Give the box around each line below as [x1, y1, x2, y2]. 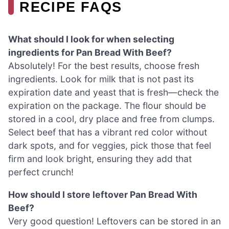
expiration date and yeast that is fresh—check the [8, 87, 219, 98]
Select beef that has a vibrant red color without [8, 127, 207, 138]
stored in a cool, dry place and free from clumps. [8, 113, 215, 125]
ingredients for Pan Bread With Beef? [8, 47, 172, 58]
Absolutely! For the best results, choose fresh [8, 60, 199, 72]
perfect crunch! [8, 167, 74, 178]
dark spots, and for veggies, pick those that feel [8, 140, 211, 151]
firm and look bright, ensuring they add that [8, 153, 192, 165]
